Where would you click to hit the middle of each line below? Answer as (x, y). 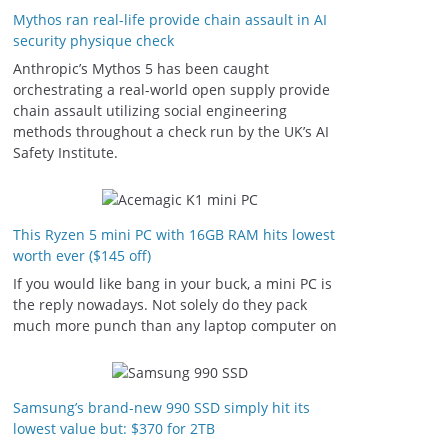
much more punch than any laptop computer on (175, 325)
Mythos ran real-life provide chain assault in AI (170, 19)
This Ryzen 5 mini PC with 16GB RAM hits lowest (174, 234)
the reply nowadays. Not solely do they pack (160, 304)
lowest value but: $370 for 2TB (114, 428)
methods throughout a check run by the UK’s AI (171, 131)
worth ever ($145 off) (82, 255)
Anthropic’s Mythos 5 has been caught (141, 68)
